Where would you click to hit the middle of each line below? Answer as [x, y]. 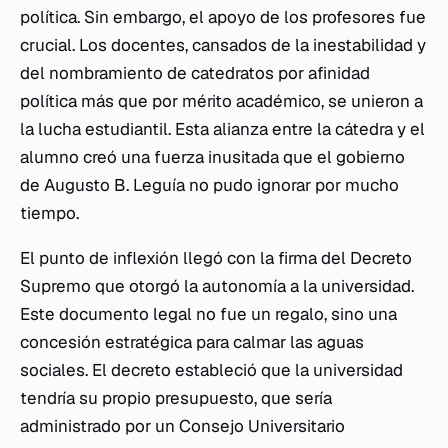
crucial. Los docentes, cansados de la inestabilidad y [223, 45]
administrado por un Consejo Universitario [182, 426]
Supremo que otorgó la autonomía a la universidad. [217, 286]
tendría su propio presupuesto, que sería [176, 398]
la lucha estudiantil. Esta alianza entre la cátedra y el [222, 129]
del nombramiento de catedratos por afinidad [195, 73]
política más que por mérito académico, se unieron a [221, 101]
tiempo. [49, 213]
